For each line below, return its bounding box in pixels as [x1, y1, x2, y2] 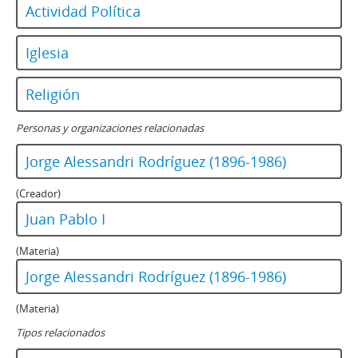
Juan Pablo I [26, 209, 105, 229]
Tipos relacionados [16, 325, 105, 340]
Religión [26, 85, 80, 104]
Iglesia [26, 43, 69, 62]
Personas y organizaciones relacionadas [16, 121, 204, 135]
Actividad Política [26, 2, 141, 21]
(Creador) [16, 186, 61, 201]
